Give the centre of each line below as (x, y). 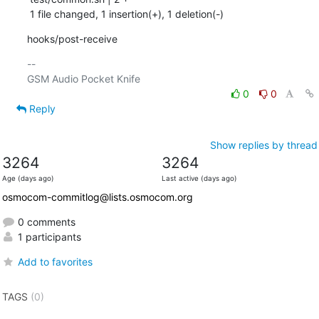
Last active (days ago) (199, 178)
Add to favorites (55, 261)
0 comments (45, 221)
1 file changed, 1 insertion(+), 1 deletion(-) (126, 14)
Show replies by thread (263, 145)
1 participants (48, 236)
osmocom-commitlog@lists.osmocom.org (97, 197)
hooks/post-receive (72, 38)
